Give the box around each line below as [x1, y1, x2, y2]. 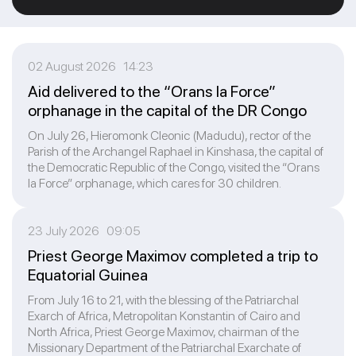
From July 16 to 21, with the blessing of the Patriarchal [28, 292, 299, 308]
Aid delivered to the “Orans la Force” [28, 82, 276, 101]
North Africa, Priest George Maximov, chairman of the [28, 324, 299, 339]
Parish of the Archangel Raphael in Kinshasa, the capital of [28, 144, 323, 159]
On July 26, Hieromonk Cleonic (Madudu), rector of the [28, 128, 311, 143]
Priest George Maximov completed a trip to [28, 246, 318, 265]
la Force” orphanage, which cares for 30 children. [28, 176, 281, 191]
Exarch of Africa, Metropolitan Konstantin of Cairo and [28, 308, 300, 323]
